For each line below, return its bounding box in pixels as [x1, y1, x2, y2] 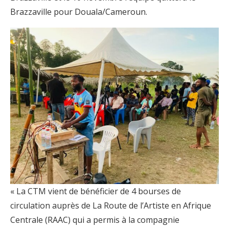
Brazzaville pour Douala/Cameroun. [10, 6, 147, 17]
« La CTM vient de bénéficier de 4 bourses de [10, 186, 181, 197]
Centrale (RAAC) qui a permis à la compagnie [10, 214, 179, 226]
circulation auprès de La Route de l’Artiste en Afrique [10, 200, 211, 212]
